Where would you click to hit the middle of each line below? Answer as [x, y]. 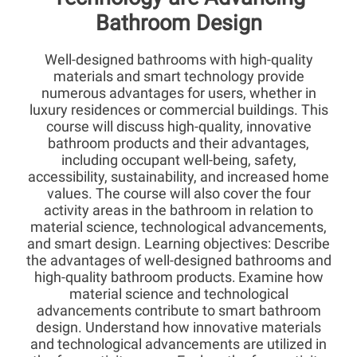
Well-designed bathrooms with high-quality [178, 59]
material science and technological [178, 294]
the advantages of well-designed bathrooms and [178, 260]
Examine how [279, 277]
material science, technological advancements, [178, 227]
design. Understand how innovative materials [178, 327]
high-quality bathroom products [133, 277]
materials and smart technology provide [178, 76]
